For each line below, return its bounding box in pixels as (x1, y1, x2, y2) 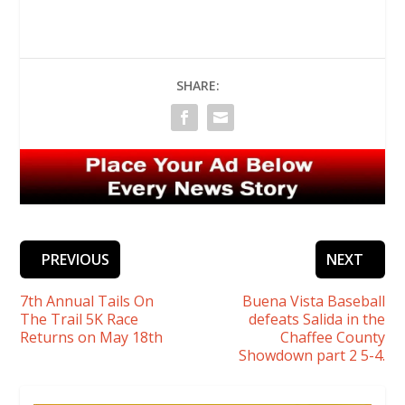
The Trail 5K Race (20, 308, 139, 329)
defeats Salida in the (248, 308, 385, 329)
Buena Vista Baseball (241, 290, 385, 311)
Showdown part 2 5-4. (238, 344, 385, 365)
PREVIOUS (42, 249, 110, 269)
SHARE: (176, 77, 220, 95)
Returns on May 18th (20, 326, 164, 347)
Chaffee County (279, 326, 385, 347)
